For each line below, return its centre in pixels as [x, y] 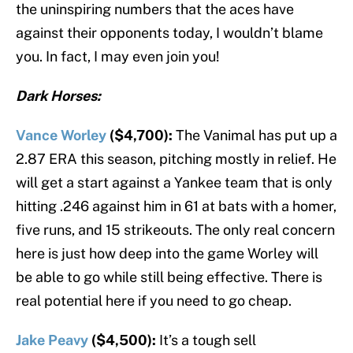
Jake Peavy [52, 340]
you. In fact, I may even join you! [118, 57]
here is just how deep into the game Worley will [167, 254]
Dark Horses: [58, 96]
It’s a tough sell [208, 340]
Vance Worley [61, 136]
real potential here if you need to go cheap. [154, 301]
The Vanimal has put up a [256, 136]
